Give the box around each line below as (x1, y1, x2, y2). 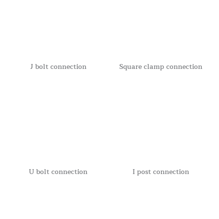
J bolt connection (30, 61, 87, 73)
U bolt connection (29, 166, 88, 178)
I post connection (132, 166, 189, 178)
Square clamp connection (119, 61, 202, 73)
